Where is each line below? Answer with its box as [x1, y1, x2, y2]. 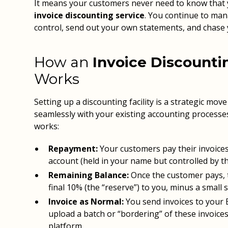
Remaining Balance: [48, 169, 129, 181]
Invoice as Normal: [48, 196, 124, 207]
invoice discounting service [34, 10, 145, 21]
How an [34, 53, 93, 71]
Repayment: [48, 143, 98, 154]
